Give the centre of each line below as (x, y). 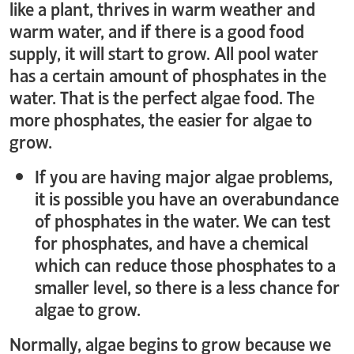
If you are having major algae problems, (184, 175)
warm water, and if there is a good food (157, 30)
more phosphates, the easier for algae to (161, 119)
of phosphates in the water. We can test (183, 220)
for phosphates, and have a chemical (171, 242)
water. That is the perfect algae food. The (162, 96)
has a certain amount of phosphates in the (168, 74)
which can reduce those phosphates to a (185, 264)
